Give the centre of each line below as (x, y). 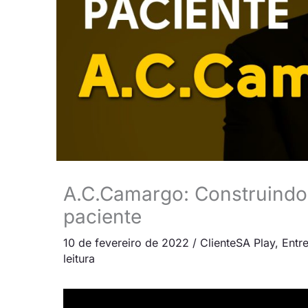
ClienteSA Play (238, 242)
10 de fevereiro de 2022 (128, 242)
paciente (102, 216)
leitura (79, 258)
